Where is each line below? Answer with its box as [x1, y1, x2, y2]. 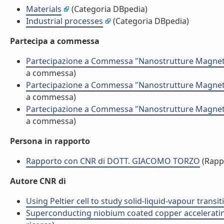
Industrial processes [26, 15, 103, 26]
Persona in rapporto [10, 135, 90, 146]
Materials [26, 3, 61, 14]
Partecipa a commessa [10, 35, 99, 46]
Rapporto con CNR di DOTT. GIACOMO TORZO [26, 155, 200, 166]
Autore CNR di [10, 175, 66, 186]
